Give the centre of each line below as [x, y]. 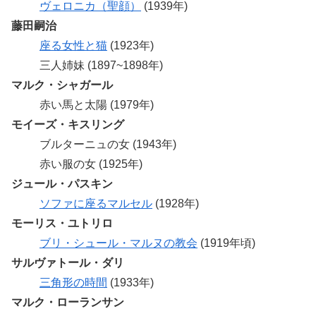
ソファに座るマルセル [96, 203]
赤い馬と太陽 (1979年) [97, 104]
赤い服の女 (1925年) [91, 164]
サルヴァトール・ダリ [68, 262]
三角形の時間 [73, 282]
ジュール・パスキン [62, 183]
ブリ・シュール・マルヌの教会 [119, 243]
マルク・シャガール [62, 85]
